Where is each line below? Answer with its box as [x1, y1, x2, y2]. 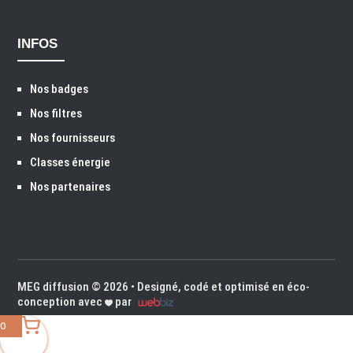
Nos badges [30, 82, 89, 97]
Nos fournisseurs [30, 131, 116, 146]
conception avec [17, 295, 106, 310]
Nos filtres [30, 106, 83, 121]
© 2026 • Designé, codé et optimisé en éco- [89, 280, 310, 295]
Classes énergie [30, 155, 111, 170]
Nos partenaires [30, 180, 111, 195]
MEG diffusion [17, 280, 90, 295]
